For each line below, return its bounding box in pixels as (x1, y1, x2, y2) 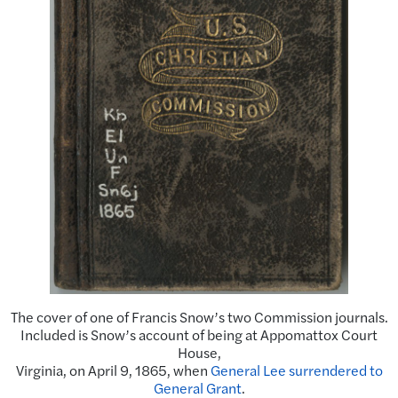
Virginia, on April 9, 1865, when (15, 360, 211, 381)
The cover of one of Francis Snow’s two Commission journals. (10, 306, 388, 328)
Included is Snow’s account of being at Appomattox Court (20, 324, 378, 346)
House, (177, 342, 221, 363)
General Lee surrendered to (210, 360, 383, 381)
